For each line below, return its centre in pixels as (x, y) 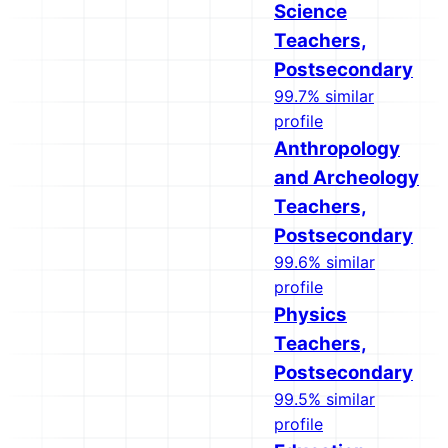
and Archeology (346, 177)
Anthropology (337, 148)
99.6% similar (324, 262)
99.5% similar (324, 399)
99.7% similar (324, 96)
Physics (310, 314)
